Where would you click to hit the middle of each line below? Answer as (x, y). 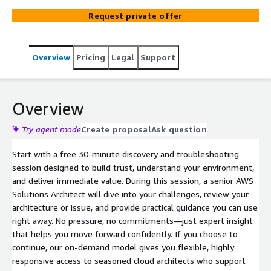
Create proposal (116, 129)
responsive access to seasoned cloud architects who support (129, 260)
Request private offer (135, 15)
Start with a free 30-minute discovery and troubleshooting (126, 154)
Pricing (91, 57)
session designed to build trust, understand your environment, (133, 167)
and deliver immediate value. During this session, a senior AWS (133, 180)
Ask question (179, 129)
